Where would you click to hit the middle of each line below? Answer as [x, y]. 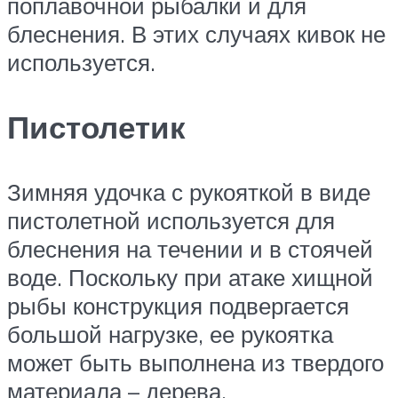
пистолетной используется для [171, 220]
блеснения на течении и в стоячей [190, 248]
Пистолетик [96, 127]
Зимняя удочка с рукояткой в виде [189, 191]
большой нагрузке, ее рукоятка [170, 334]
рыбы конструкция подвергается [178, 305]
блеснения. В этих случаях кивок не [196, 33]
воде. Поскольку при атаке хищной [190, 277]
